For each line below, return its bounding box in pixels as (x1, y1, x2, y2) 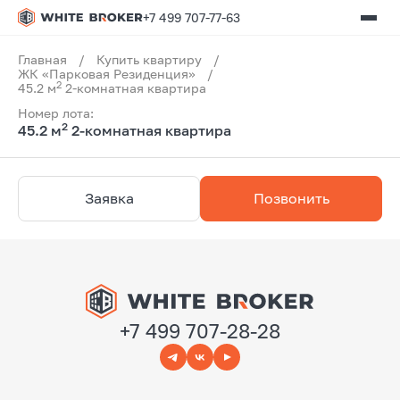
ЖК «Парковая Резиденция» (18, 66, 196, 81)
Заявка (84, 189, 134, 207)
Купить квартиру (96, 52, 202, 67)
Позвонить (253, 189, 329, 207)
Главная (18, 52, 67, 67)
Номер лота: (18, 105, 94, 121)
